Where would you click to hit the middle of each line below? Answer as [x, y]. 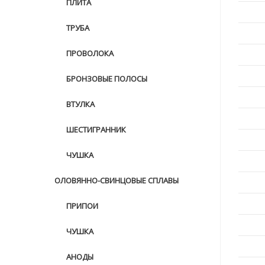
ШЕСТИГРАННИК [96, 130]
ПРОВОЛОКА [90, 53]
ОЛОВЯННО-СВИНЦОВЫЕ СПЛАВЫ [117, 180]
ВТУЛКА [80, 104]
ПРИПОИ [82, 206]
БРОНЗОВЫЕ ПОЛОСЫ [107, 79]
